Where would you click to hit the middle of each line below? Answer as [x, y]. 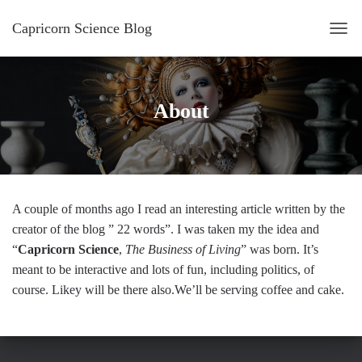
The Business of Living [183, 249]
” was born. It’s [280, 249]
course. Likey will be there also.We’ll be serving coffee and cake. [178, 290]
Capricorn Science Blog [82, 28]
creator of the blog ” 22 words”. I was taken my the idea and [166, 229]
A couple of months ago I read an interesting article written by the [179, 209]
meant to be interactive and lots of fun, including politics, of [163, 269]
